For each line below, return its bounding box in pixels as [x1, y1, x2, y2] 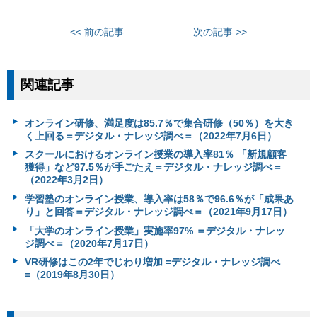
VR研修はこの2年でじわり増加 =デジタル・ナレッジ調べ [24, 256, 280, 268]
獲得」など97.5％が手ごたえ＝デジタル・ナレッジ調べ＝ [24, 161, 282, 173]
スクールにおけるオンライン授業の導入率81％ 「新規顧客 [24, 149, 287, 161]
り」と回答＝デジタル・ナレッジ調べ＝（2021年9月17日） [24, 206, 292, 218]
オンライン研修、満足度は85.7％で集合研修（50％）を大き [24, 117, 294, 129]
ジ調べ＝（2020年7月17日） [24, 237, 154, 249]
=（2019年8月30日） [24, 269, 120, 281]
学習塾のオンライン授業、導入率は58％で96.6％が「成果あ [24, 193, 294, 205]
